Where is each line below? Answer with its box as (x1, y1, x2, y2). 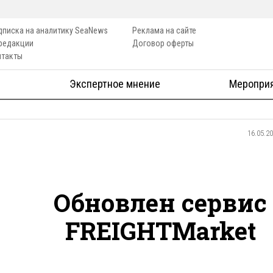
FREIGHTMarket (65, 214, 256, 247)
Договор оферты (132, 38, 194, 48)
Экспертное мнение (69, 77, 160, 91)
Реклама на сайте (132, 26, 196, 35)
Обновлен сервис (54, 186, 268, 219)
